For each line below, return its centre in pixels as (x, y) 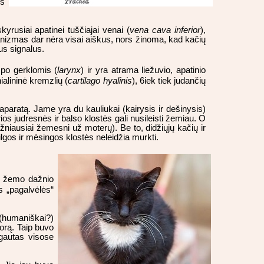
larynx (69, 70)
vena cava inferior (165, 30)
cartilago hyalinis (100, 81)
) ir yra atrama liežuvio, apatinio (143, 70)
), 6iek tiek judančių (169, 81)
